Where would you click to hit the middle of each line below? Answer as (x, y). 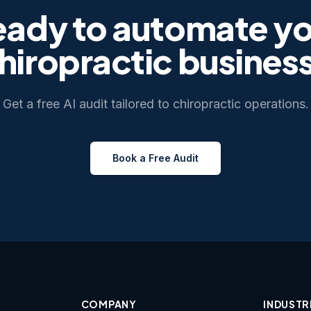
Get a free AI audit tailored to (87, 104)
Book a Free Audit (155, 158)
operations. (275, 104)
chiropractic (207, 104)
